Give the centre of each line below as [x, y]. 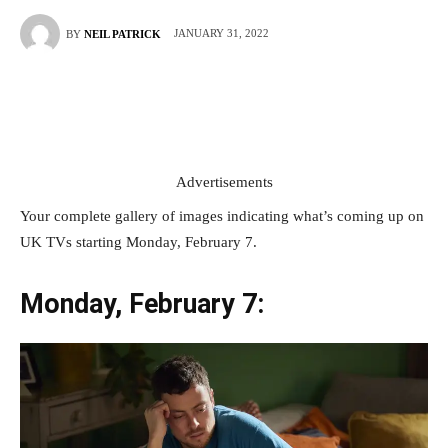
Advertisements [224, 182]
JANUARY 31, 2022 [221, 33]
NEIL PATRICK [122, 34]
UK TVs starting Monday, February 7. [138, 242]
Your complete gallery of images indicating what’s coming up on [222, 216]
